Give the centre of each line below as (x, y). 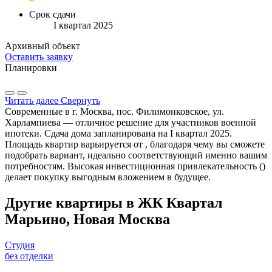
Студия (20, 245)
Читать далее (32, 101)
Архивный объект (42, 46)
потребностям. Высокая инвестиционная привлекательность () (135, 166)
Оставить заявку (39, 57)
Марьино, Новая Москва (87, 219)
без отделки (29, 256)
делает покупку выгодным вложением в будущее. (108, 177)
